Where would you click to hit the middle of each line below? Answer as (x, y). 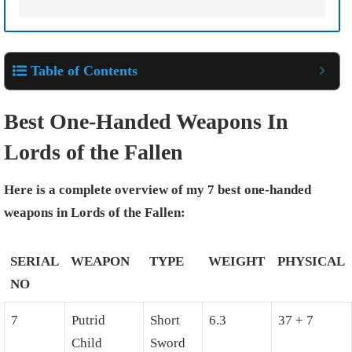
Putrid (88, 321)
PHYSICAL (311, 262)
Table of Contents (84, 71)
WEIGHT (236, 262)
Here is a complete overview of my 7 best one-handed (158, 190)
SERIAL (34, 262)
